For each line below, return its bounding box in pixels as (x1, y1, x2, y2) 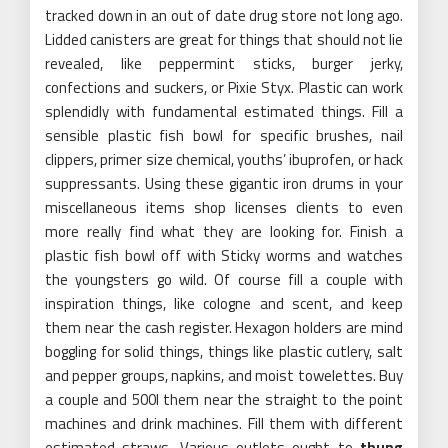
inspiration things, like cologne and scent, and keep (45, 291, 403, 315)
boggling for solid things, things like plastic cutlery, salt (45, 339, 403, 363)
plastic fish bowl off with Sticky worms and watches (45, 243, 403, 267)
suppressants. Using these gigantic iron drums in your (45, 171, 403, 195)
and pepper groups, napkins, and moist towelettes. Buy (45, 363, 403, 387)
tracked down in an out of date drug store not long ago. (45, 3, 403, 27)
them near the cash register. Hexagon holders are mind (45, 315, 403, 339)
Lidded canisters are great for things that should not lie (45, 27, 403, 51)
